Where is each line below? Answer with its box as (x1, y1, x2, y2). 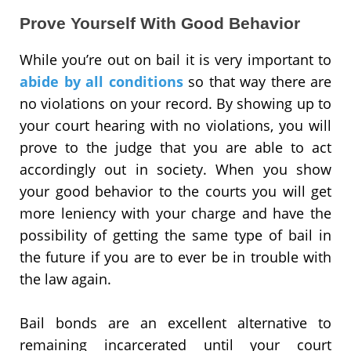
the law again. (20, 269, 111, 288)
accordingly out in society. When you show (20, 159, 331, 179)
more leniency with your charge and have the (20, 203, 331, 223)
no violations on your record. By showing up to (20, 93, 331, 113)
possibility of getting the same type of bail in (20, 225, 331, 244)
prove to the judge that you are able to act (20, 137, 331, 157)
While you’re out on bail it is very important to (20, 49, 331, 69)
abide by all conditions (20, 71, 183, 91)
